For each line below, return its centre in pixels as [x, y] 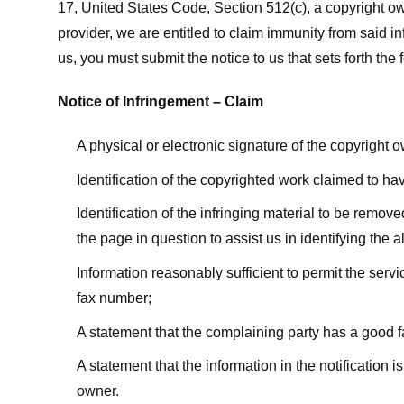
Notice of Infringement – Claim [161, 102]
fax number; [114, 298]
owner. [97, 391]
